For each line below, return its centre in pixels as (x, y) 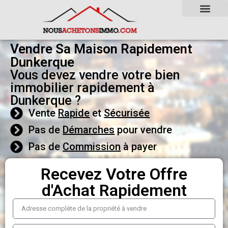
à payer (139, 147)
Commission (92, 147)
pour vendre (144, 130)
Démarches (89, 130)
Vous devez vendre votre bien (95, 75)
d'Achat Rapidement (114, 190)
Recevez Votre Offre (114, 174)
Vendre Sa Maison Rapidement (101, 49)
